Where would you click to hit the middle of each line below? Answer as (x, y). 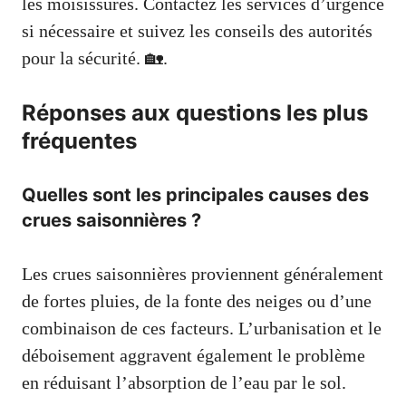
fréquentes (79, 141)
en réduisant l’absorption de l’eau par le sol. (184, 383)
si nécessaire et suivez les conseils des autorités (197, 31)
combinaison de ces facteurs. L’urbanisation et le (202, 329)
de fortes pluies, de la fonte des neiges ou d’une (197, 301)
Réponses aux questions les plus (195, 113)
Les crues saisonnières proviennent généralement (203, 274)
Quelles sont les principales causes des (195, 195)
